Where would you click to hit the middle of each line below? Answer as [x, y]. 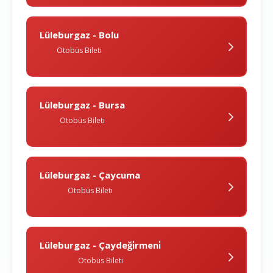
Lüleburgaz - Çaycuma [90, 175]
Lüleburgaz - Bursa [82, 105]
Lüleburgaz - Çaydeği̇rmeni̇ [100, 245]
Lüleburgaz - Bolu [79, 35]
